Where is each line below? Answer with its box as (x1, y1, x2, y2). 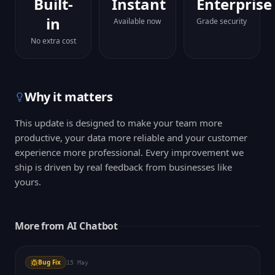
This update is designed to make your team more (15, 117, 222, 129)
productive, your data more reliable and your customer (15, 131, 247, 144)
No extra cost (30, 36, 76, 46)
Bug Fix (38, 258, 61, 266)
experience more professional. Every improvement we (15, 146, 244, 158)
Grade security (196, 16, 247, 26)
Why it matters (25, 88, 113, 105)
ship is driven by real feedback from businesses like (15, 161, 232, 173)
